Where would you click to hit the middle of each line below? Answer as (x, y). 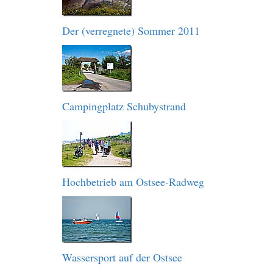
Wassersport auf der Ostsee (122, 257)
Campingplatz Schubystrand (124, 106)
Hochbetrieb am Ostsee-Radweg (133, 182)
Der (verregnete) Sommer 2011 (131, 30)
